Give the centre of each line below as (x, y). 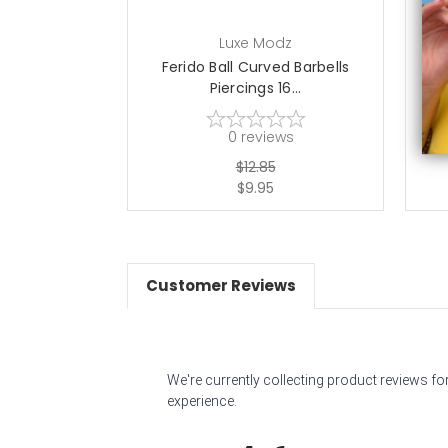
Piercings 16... (255, 88)
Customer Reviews (220, 285)
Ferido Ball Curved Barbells (255, 67)
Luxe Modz (255, 43)
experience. (202, 400)
